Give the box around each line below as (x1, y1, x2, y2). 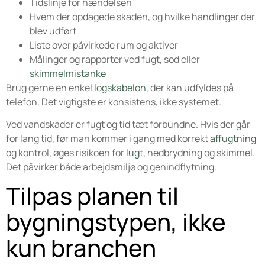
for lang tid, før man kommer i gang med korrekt (6, 132, 210, 146)
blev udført (30, 24, 76, 37)
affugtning (210, 132, 256, 146)
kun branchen (6, 231, 156, 264)
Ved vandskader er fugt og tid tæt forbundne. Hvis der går (6, 118, 250, 131)
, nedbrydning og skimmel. (143, 146, 255, 160)
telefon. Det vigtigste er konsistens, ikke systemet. (6, 95, 221, 108)
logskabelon (94, 80, 146, 94)
